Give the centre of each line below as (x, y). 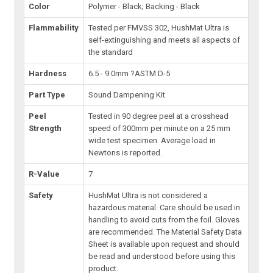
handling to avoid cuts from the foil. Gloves (164, 220)
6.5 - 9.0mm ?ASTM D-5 (129, 74)
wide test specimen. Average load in (152, 141)
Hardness (48, 74)
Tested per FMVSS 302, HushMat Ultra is (159, 28)
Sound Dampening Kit (127, 95)
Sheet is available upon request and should (164, 244)
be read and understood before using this (162, 257)
